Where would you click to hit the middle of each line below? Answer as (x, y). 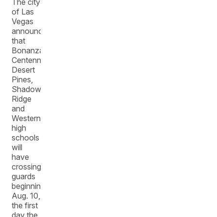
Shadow (27, 89)
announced (32, 31)
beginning (29, 186)
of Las (23, 11)
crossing (27, 166)
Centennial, (31, 60)
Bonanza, (29, 50)
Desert (23, 70)
